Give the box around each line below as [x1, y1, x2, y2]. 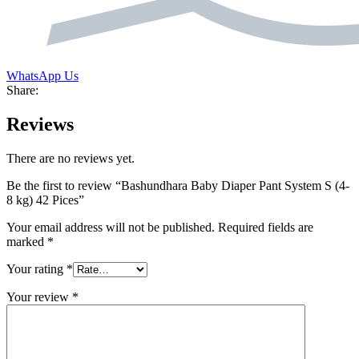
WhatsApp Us [6, 69, 79, 83]
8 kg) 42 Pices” [6, 193, 84, 208]
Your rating [6, 262, 67, 276]
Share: [6, 83, 38, 98]
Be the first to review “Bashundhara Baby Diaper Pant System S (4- [6, 179, 349, 193]
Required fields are [218, 220, 313, 235]
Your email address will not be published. [6, 220, 215, 235]
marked [6, 235, 47, 249]
